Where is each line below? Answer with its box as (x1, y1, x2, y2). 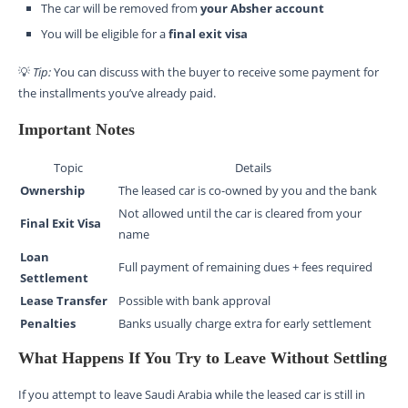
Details (235, 158, 271, 176)
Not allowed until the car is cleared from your (118, 204, 362, 221)
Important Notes (18, 119, 135, 138)
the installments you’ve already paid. (18, 84, 216, 101)
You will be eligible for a (41, 25, 168, 42)
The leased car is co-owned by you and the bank (118, 181, 377, 199)
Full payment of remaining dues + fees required (118, 258, 372, 275)
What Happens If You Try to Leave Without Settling (18, 348, 387, 367)
